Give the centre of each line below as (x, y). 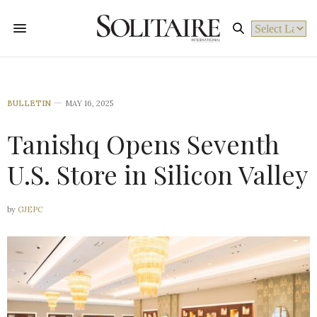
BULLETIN (29, 103)
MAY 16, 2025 (89, 103)
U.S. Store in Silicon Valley (157, 174)
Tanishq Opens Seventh (143, 144)
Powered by (279, 45)
